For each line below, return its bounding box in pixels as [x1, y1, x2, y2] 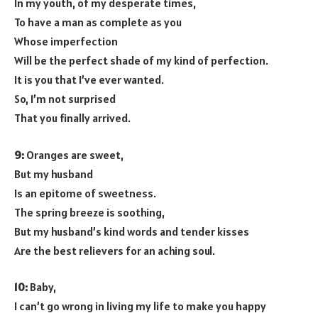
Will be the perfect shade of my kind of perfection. [14, 53, 268, 68]
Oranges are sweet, [24, 147, 124, 162]
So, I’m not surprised [14, 92, 116, 106]
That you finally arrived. [14, 111, 131, 126]
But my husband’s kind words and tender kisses [14, 224, 249, 238]
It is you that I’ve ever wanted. [14, 72, 164, 87]
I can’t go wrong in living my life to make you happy [14, 299, 266, 314]
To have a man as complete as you [14, 15, 182, 30]
